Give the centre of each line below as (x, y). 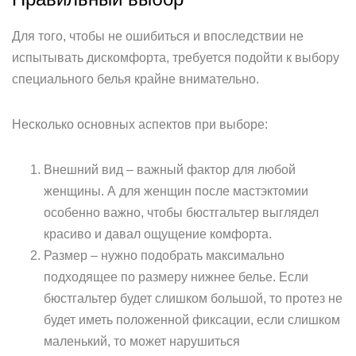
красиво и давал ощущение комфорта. (158, 234)
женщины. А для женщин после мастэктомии (176, 191)
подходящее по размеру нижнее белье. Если (176, 277)
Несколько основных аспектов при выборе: (140, 124)
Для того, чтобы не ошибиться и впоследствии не (158, 36)
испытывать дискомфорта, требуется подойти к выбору (176, 58)
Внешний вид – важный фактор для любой (170, 170)
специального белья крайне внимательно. (135, 79)
